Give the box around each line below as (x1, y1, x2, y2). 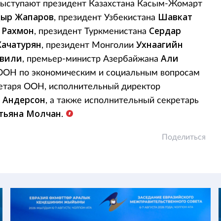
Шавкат (158, 11, 192, 23)
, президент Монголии (41, 41, 136, 50)
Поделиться (162, 133, 206, 141)
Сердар (149, 25, 181, 37)
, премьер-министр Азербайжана (22, 55, 161, 64)
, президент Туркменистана (34, 27, 149, 36)
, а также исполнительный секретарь (45, 96, 199, 105)
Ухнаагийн (136, 38, 183, 50)
